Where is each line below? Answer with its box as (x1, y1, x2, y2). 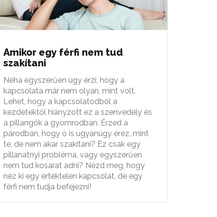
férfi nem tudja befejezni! (3, 182, 91, 191)
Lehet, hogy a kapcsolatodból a (3, 96, 117, 106)
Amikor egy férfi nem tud (3, 46, 123, 58)
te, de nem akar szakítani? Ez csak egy (3, 139, 140, 149)
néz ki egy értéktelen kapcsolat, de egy (3, 171, 142, 181)
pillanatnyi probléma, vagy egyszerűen (3, 150, 142, 159)
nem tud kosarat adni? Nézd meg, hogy (3, 160, 145, 170)
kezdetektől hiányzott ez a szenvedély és (3, 107, 152, 117)
